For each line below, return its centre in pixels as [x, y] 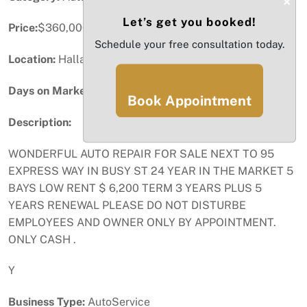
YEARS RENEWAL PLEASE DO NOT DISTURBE [127, 205]
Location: [32, 60]
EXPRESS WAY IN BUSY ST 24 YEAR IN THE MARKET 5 [151, 171]
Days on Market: [51, 91]
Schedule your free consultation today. [189, 44]
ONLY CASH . [42, 239]
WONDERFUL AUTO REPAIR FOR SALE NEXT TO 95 [141, 153]
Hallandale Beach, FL [112, 60]
